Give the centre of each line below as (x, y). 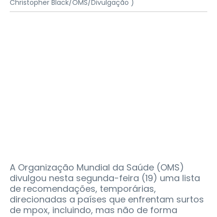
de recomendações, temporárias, (83, 189)
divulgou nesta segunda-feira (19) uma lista (105, 178)
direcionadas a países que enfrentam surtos (107, 200)
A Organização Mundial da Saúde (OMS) (97, 168)
